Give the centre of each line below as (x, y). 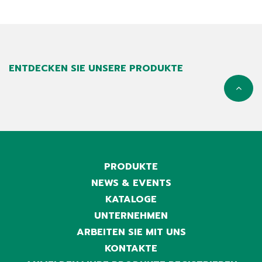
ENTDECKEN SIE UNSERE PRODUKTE (96, 69)
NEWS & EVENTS (131, 183)
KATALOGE (131, 200)
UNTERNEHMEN (131, 216)
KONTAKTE (131, 249)
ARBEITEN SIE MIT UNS (131, 232)
